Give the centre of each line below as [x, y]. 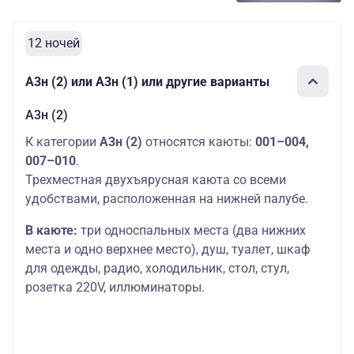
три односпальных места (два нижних [192, 230]
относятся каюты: [199, 142]
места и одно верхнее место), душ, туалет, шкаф [168, 249]
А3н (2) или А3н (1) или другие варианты [147, 81]
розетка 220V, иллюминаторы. [115, 287]
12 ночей [54, 43]
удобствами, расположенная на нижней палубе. [167, 199]
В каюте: [51, 230]
